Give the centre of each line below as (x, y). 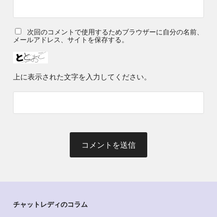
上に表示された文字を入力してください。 (82, 77)
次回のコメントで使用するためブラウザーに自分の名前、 (115, 32)
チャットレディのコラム (50, 204)
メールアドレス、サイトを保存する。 (70, 40)
